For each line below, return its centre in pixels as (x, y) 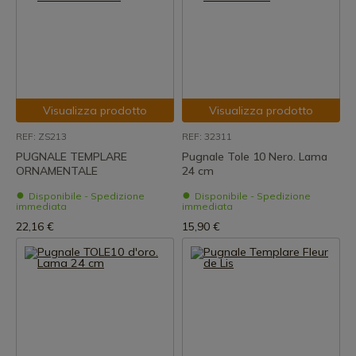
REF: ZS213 (41, 136)
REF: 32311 (207, 136)
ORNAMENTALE (57, 171)
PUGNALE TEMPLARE (72, 157)
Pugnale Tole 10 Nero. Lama (255, 157)
